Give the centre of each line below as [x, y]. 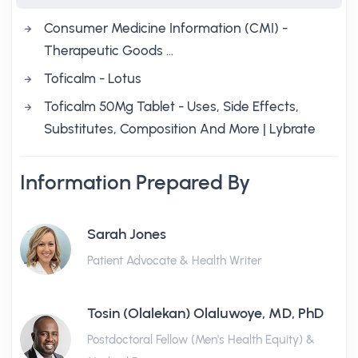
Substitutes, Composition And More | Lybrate [180, 129]
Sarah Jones [127, 234]
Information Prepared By [135, 182]
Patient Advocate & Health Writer [175, 261]
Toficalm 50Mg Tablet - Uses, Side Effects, [171, 106]
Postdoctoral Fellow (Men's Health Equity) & [201, 340]
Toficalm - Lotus [93, 78]
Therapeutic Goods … [109, 50]
